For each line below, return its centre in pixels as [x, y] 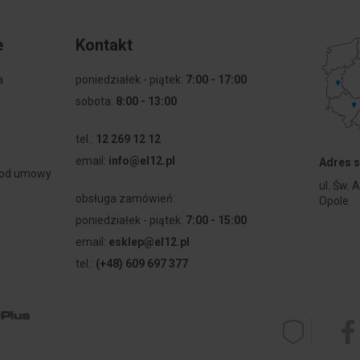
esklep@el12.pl [149, 242]
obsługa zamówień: [125, 199]
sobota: [95, 102]
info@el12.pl [141, 161]
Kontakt [104, 45]
